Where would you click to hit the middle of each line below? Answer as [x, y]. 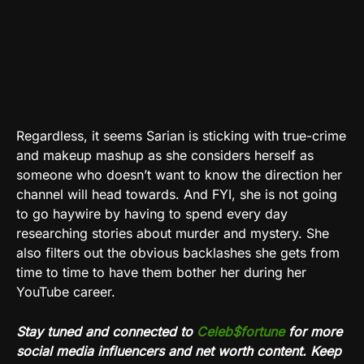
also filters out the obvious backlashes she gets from [178, 252]
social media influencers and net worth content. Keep [179, 351]
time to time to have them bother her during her [161, 272]
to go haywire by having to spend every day [152, 213]
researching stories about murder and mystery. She [173, 233]
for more [313, 331]
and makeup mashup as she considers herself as [165, 155]
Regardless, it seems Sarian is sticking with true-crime [181, 135]
